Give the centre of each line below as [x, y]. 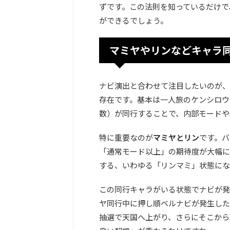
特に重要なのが [126, 138]
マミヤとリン [176, 138]
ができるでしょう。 [133, 21]
